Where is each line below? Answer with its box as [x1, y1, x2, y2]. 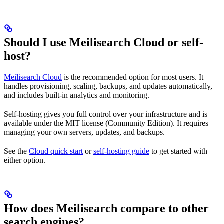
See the [4, 147, 29, 156]
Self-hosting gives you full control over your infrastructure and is [4, 110, 207, 119]
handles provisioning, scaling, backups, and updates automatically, [4, 82, 212, 91]
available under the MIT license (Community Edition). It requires [4, 119, 208, 128]
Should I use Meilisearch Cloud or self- [4, 36, 203, 49]
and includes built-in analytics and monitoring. [4, 91, 149, 100]
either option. [4, 156, 45, 165]
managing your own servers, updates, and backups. [4, 128, 165, 137]
